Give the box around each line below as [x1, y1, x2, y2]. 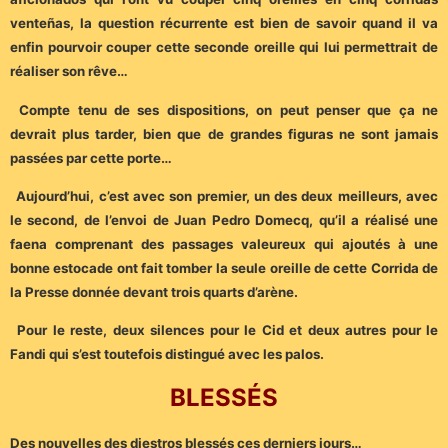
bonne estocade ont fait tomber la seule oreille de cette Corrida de [10, 260, 438, 277]
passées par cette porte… [10, 149, 172, 166]
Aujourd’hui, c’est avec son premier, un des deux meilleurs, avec [16, 188, 439, 205]
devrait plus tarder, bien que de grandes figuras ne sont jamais [10, 125, 438, 142]
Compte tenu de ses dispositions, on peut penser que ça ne [19, 101, 439, 118]
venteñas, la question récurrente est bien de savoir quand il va [10, 15, 438, 32]
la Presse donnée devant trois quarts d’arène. [10, 284, 298, 301]
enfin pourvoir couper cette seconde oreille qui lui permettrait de [10, 39, 438, 56]
